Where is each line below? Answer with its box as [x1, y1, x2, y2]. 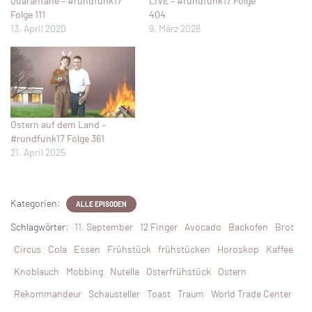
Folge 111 [10, 8, 45, 20]
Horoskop [217, 242, 259, 255]
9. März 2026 [149, 22, 201, 34]
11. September [75, 220, 133, 233]
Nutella [110, 265, 139, 277]
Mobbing [66, 265, 103, 277]
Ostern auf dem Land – [10, 118, 106, 130]
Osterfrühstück [146, 265, 211, 277]
